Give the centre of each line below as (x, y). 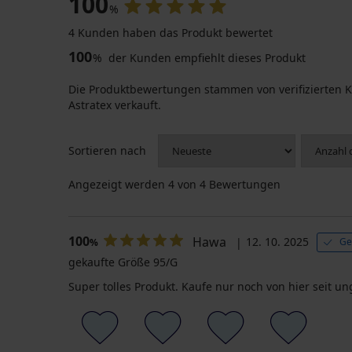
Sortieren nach (107, 150)
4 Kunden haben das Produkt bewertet (170, 32)
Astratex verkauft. (115, 104)
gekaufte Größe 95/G (123, 262)
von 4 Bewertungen (227, 184)
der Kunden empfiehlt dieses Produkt (205, 57)
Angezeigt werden (118, 184)
